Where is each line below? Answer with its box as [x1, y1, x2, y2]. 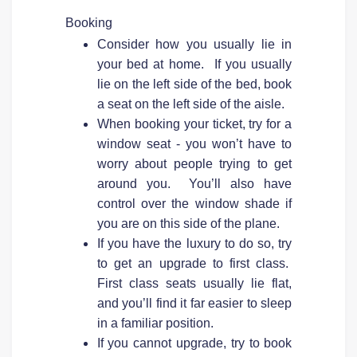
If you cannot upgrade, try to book [96, 335, 292, 350]
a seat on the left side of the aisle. [96, 96, 288, 111]
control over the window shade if [96, 196, 292, 210]
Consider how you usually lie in [96, 37, 292, 51]
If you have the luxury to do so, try [96, 236, 292, 250]
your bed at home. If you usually [96, 57, 292, 71]
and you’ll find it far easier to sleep [96, 296, 292, 310]
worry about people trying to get [96, 156, 292, 171]
